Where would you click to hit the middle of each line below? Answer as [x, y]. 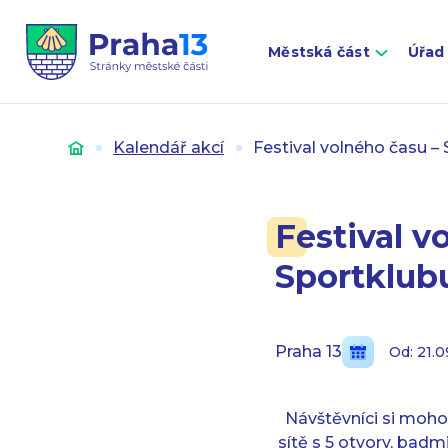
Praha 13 [308, 351]
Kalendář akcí [168, 147]
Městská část [319, 52]
